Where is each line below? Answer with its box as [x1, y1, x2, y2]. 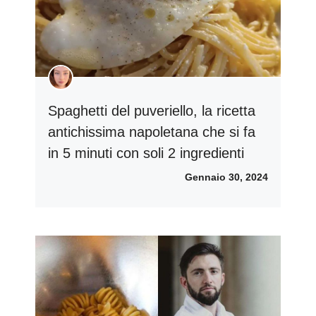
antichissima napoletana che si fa [48, 123, 255, 140]
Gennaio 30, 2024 [185, 171, 268, 183]
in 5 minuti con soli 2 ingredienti [48, 145, 244, 161]
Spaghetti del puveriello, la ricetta [48, 102, 255, 119]
